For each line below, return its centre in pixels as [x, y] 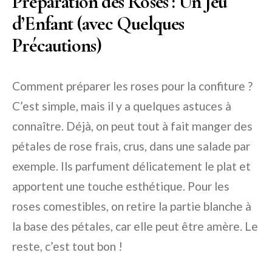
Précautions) [57, 46]
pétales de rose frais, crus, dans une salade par [131, 146]
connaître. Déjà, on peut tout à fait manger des [132, 126]
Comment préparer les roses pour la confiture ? [132, 86]
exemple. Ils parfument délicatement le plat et [131, 166]
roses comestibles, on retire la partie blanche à [132, 206]
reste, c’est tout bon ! [67, 246]
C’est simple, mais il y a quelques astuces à [122, 106]
